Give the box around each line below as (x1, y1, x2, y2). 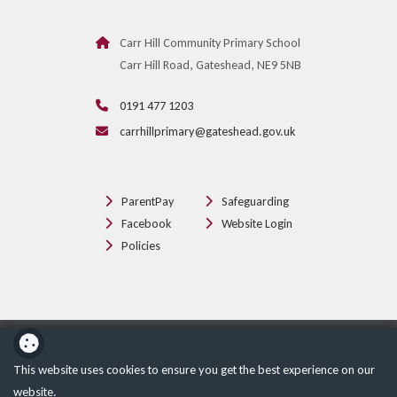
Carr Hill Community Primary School (120, 35, 300, 51)
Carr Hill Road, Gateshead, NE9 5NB (120, 58, 301, 73)
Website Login (222, 216, 292, 231)
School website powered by (97, 331, 222, 344)
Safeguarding (222, 194, 289, 209)
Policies (121, 238, 160, 253)
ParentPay (121, 194, 174, 209)
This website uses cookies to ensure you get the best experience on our (13, 362, 375, 378)
